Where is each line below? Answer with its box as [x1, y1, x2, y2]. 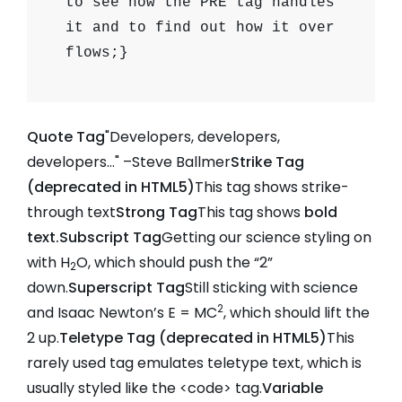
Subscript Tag [59, 227, 162, 249]
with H [27, 252, 70, 274]
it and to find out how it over [66, 20, 335, 37]
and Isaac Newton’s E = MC [27, 302, 217, 324]
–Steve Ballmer [119, 152, 231, 173]
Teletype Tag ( [59, 328, 166, 349]
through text [27, 202, 116, 223]
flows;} [66, 45, 128, 62]
